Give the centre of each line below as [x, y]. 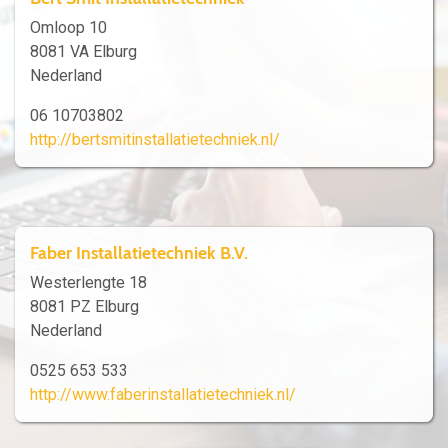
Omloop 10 [68, 28]
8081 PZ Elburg [84, 307]
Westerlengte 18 [88, 283]
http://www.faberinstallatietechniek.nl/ [163, 395]
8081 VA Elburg [83, 52]
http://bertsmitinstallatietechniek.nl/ [155, 140]
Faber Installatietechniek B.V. [139, 253]
